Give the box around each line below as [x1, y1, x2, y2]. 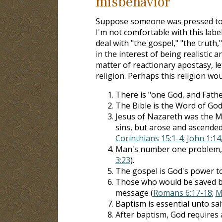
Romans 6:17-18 [153, 187, 212, 198]
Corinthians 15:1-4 [115, 132, 183, 144]
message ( [115, 187, 153, 198]
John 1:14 [186, 132, 221, 144]
